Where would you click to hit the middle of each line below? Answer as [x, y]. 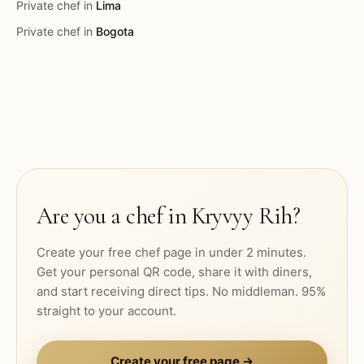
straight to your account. [106, 311]
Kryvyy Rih [242, 216]
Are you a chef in [114, 216]
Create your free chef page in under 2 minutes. [171, 252]
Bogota [115, 31]
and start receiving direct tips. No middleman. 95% [181, 291]
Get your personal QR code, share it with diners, [174, 272]
